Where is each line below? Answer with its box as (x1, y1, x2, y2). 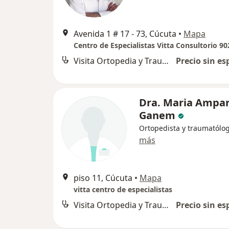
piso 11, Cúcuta (74, 172, 132, 184)
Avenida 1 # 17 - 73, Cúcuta (74, 28, 176, 40)
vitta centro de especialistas (74, 185, 172, 195)
